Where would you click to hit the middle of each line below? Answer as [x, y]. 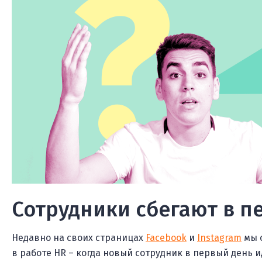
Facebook [166, 238]
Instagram [219, 238]
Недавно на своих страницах [79, 238]
